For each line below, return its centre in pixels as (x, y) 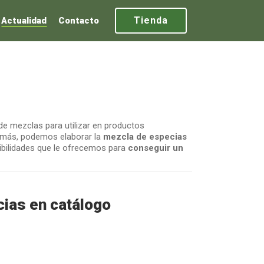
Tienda (151, 20)
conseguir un (156, 148)
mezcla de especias (145, 137)
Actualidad (24, 21)
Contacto (79, 21)
